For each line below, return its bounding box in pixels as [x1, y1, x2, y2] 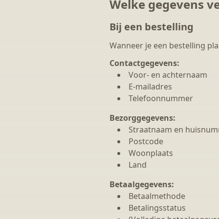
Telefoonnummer [129, 93, 193, 104]
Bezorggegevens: [109, 112, 175, 123]
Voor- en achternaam [129, 69, 207, 80]
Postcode [129, 136, 163, 147]
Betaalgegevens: [109, 179, 174, 190]
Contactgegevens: [109, 58, 179, 68]
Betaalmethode [129, 191, 185, 201]
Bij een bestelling [109, 20, 194, 33]
